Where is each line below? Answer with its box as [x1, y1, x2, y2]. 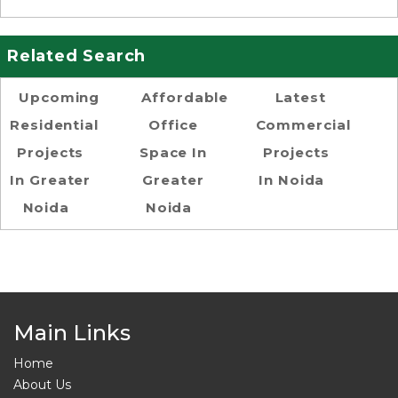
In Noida [259, 171, 325, 188]
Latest [275, 88, 326, 106]
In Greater [10, 171, 92, 188]
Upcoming [19, 88, 100, 106]
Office [148, 115, 198, 133]
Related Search [7, 45, 147, 66]
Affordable [141, 88, 229, 106]
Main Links [13, 319, 131, 346]
